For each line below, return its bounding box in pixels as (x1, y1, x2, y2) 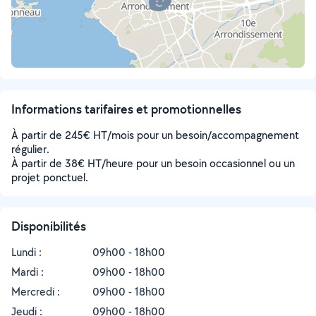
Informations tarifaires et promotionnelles (11, 101, 241, 117)
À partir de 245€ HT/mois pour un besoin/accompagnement (11, 128, 299, 142)
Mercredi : (11, 284, 60, 299)
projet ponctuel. (11, 170, 88, 185)
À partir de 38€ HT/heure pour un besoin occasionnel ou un (11, 156, 295, 171)
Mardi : (11, 265, 44, 279)
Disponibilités (11, 218, 86, 234)
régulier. (11, 142, 49, 157)
